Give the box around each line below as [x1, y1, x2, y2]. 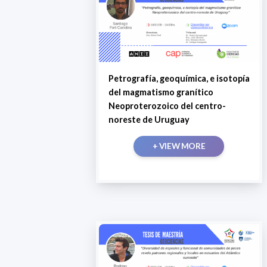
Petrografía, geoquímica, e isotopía [108, 73, 250, 84]
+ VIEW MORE [152, 141, 206, 151]
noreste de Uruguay [108, 114, 190, 125]
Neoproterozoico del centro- [108, 101, 226, 111]
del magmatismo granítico [108, 87, 213, 98]
